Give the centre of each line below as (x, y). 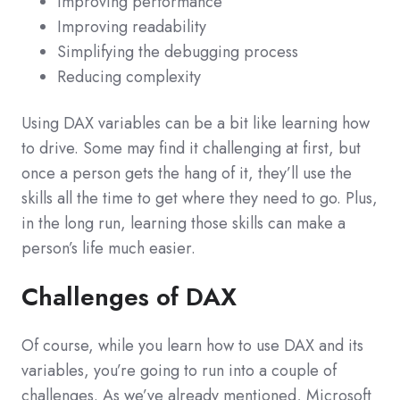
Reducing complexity (129, 77)
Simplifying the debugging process (178, 52)
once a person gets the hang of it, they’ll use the (187, 174)
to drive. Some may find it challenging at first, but (191, 149)
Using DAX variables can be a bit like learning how (196, 124)
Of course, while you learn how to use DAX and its (192, 346)
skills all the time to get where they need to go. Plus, (200, 199)
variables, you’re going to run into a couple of (179, 371)
